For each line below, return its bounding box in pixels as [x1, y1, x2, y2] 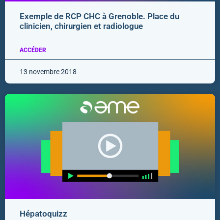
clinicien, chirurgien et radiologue [20, 21, 143, 31]
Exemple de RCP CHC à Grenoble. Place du [20, 11, 179, 22]
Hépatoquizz [20, 209, 67, 219]
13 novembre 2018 [20, 68, 77, 76]
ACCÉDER [20, 47, 46, 54]
